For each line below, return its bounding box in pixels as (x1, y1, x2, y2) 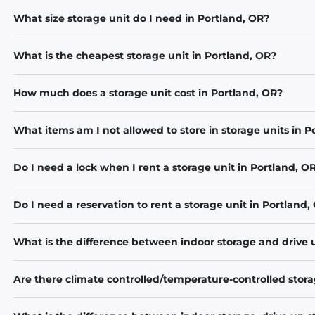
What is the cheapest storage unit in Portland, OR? (13, 49, 277, 62)
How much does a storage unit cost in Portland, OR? (13, 86, 283, 99)
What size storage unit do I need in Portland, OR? (13, 12, 270, 25)
